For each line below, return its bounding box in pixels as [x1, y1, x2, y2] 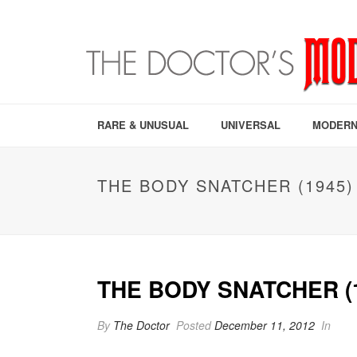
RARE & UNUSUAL [97, 117, 189, 132]
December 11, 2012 [214, 317, 315, 333]
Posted [173, 317, 214, 333]
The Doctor [113, 317, 170, 333]
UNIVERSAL [221, 117, 280, 132]
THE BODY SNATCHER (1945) [97, 174, 354, 197]
